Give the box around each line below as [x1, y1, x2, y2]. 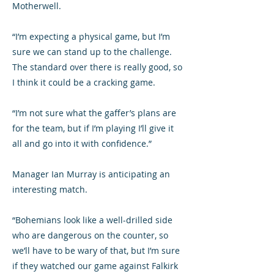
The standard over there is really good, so [12, 61, 182, 73]
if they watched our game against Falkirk [12, 260, 178, 272]
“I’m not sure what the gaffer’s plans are [12, 107, 176, 119]
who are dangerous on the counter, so [12, 229, 168, 241]
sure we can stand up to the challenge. [12, 46, 172, 57]
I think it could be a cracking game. [12, 76, 155, 88]
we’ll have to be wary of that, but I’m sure [12, 245, 180, 256]
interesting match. [12, 183, 87, 195]
